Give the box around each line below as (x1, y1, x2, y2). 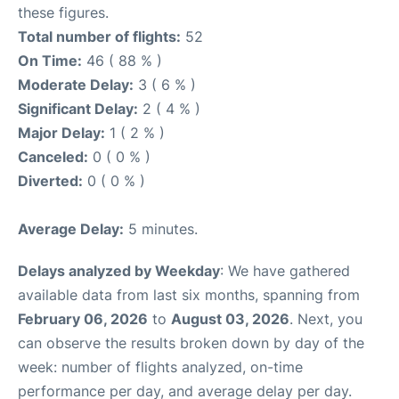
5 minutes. (124, 220, 198, 238)
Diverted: (18, 172, 83, 190)
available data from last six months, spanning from (18, 286, 360, 304)
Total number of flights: (18, 28, 181, 45)
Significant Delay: (18, 100, 138, 118)
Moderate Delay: (18, 76, 134, 94)
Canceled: (18, 148, 88, 166)
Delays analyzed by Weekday (18, 262, 220, 280)
